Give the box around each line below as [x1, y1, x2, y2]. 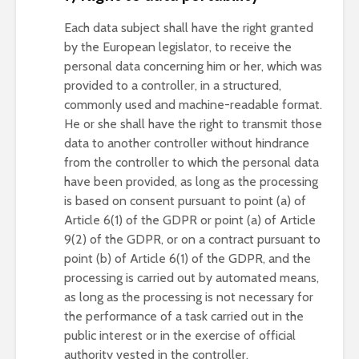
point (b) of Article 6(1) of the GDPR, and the [64, 251, 311, 266]
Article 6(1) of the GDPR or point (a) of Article [64, 212, 316, 228]
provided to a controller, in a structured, [64, 78, 281, 93]
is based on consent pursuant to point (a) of [64, 193, 306, 208]
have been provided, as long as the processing [64, 174, 318, 189]
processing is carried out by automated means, [64, 270, 319, 285]
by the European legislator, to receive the [64, 39, 292, 54]
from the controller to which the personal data [64, 155, 319, 170]
